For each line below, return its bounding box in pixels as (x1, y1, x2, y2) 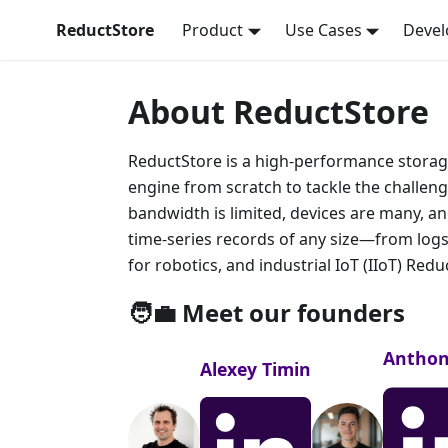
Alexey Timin (200, 357, 311, 382)
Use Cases (284, 19, 362, 41)
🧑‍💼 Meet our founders (128, 296, 405, 329)
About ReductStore (128, 90, 429, 133)
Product (182, 19, 243, 41)
